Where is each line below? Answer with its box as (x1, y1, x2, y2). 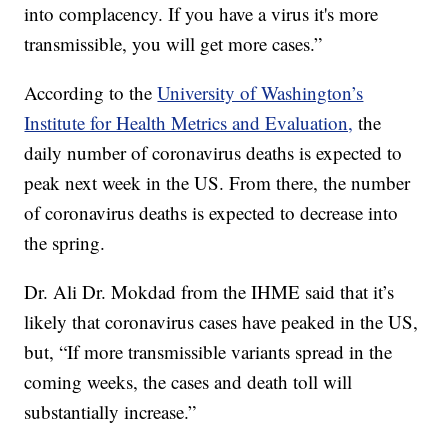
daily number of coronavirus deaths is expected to (24, 140, 403, 166)
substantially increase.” (24, 399, 197, 425)
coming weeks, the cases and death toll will (24, 369, 353, 395)
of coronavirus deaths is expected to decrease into (24, 200, 399, 226)
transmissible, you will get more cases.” (24, 31, 323, 57)
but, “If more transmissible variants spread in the (24, 339, 393, 365)
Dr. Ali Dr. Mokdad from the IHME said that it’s (24, 279, 395, 305)
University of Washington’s (157, 80, 364, 106)
